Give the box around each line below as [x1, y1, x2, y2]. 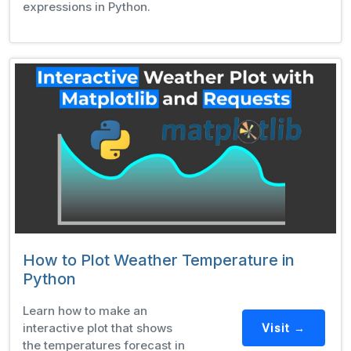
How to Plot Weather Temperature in [23, 251, 295, 270]
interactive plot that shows [23, 320, 172, 336]
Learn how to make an [23, 303, 147, 319]
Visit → [261, 320, 306, 335]
